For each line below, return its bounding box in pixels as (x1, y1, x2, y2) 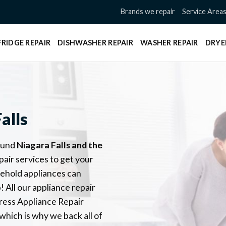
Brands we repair (120, 7, 175, 16)
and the (72, 139, 102, 150)
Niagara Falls (17, 139, 70, 150)
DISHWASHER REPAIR (58, 38, 134, 47)
